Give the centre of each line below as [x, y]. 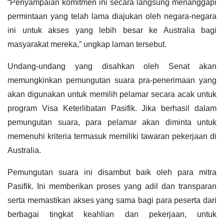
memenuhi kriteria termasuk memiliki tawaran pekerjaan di [112, 136]
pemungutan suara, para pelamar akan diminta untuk [112, 122]
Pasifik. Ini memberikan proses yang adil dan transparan [112, 186]
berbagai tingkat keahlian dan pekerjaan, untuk [112, 214]
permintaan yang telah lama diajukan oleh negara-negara [112, 16]
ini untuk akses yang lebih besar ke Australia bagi [112, 30]
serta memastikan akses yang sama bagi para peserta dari [112, 200]
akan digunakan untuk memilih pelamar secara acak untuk [112, 94]
